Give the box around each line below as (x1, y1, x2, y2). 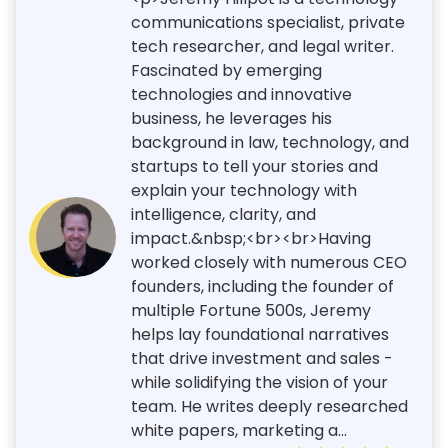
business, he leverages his (131, 106, 332, 130)
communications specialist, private (131, 10, 405, 34)
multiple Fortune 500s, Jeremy (131, 298, 371, 322)
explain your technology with (131, 178, 357, 202)
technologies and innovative (131, 82, 352, 106)
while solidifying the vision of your (131, 370, 388, 394)
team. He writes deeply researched (131, 394, 408, 418)
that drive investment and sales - (131, 346, 393, 370)
